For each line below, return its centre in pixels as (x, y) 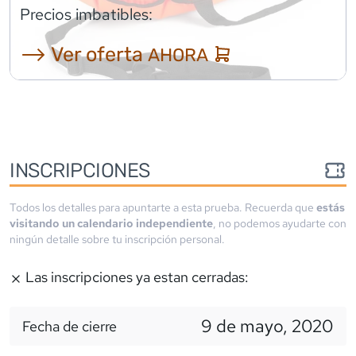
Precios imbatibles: (86, 14)
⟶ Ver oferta (84, 54)
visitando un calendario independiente (111, 223)
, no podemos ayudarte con (280, 223)
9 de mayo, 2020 (267, 326)
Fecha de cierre (70, 326)
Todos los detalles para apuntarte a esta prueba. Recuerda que (163, 207)
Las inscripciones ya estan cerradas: (136, 277)
